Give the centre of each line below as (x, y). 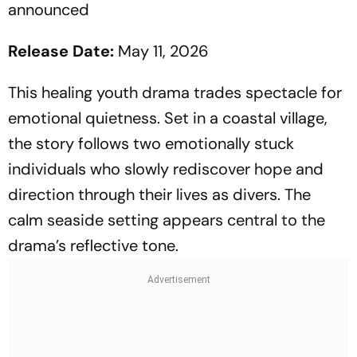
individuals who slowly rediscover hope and (166, 169)
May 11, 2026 (161, 51)
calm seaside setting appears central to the (167, 220)
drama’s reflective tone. (93, 246)
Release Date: (61, 51)
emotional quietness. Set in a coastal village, (168, 118)
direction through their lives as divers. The (159, 195)
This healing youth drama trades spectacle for (175, 93)
